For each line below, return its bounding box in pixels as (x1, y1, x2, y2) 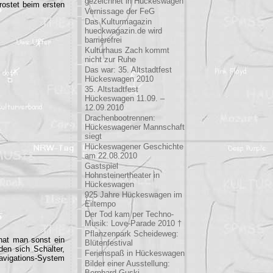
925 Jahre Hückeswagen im (85, 190, 182, 199)
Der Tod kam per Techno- (85, 210, 174, 219)
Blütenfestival (85, 238, 133, 247)
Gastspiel (85, 161, 118, 171)
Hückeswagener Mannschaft (85, 122, 185, 132)
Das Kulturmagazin (85, 17, 152, 26)
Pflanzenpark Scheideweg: (85, 229, 179, 238)
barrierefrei (85, 35, 122, 44)
